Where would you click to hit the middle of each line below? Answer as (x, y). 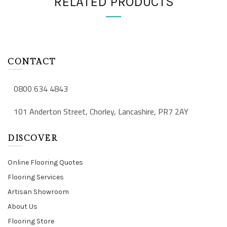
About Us (23, 206)
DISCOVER (32, 139)
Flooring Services (36, 177)
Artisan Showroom (38, 192)
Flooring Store (31, 221)
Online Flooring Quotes (45, 162)
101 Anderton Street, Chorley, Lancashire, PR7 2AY (101, 111)
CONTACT (32, 62)
